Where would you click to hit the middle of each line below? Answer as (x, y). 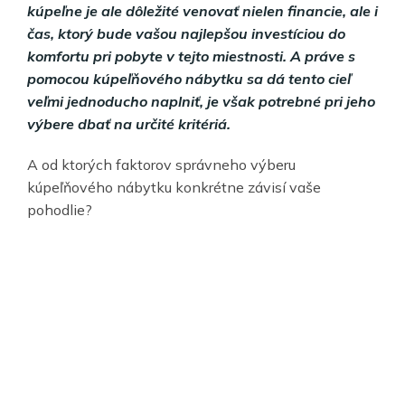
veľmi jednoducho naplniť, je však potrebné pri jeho (201, 101)
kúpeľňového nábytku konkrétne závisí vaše (174, 187)
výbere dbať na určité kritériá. (129, 123)
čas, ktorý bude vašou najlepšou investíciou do (186, 33)
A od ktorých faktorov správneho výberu (161, 164)
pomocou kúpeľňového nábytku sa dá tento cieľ (189, 78)
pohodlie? (60, 209)
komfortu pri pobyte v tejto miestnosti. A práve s (191, 56)
